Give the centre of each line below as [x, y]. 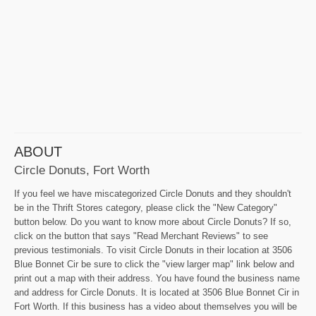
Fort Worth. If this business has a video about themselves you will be [156, 306]
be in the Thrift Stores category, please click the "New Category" [146, 207]
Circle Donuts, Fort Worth [82, 170]
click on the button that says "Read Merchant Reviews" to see [141, 236]
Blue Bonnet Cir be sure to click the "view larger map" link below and [154, 264]
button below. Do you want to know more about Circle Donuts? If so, [153, 221]
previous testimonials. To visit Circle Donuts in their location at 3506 [153, 250]
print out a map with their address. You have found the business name [157, 278]
